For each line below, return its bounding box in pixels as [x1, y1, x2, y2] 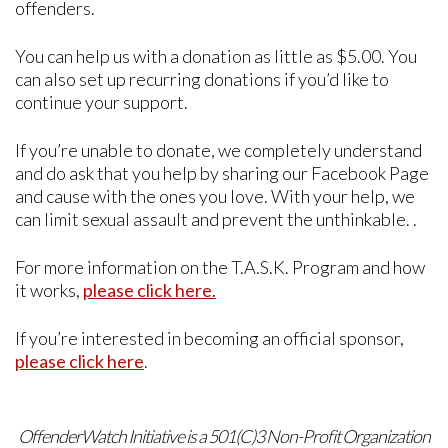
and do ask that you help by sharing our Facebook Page [15, 162, 429, 185]
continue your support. [15, 91, 188, 114]
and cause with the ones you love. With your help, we [15, 185, 415, 208]
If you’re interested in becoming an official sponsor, [15, 327, 404, 350]
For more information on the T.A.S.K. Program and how [15, 256, 425, 279]
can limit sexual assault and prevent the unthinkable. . [15, 208, 417, 231]
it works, [15, 279, 83, 302]
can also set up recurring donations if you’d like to [15, 68, 389, 91]
